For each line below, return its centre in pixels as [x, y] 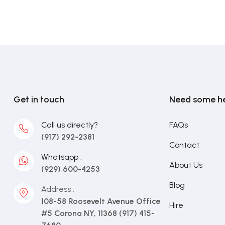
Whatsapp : [62, 157]
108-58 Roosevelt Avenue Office [101, 201]
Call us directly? [70, 125]
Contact [184, 145]
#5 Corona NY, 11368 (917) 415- [98, 213]
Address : [58, 189]
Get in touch [39, 99]
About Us [186, 165]
